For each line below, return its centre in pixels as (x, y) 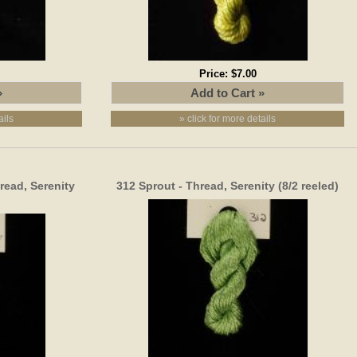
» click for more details (228, 118)
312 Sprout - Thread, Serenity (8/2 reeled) (228, 185)
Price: (215, 73)
